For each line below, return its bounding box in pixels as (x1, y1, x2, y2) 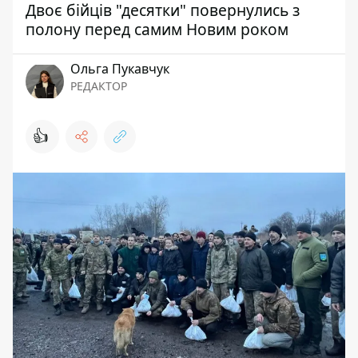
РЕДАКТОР (70, 78, 127, 93)
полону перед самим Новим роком (26, 18, 288, 40)
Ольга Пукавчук (70, 60, 169, 78)
